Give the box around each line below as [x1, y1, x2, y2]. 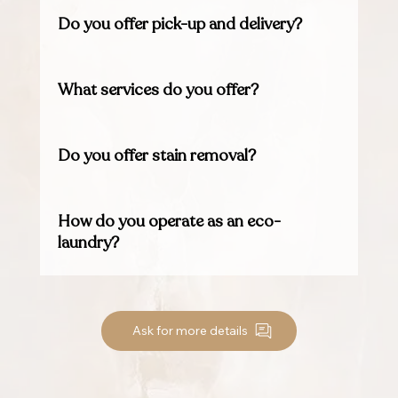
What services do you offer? [57, 79, 259, 101]
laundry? [57, 232, 119, 254]
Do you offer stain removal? [57, 145, 256, 167]
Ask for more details [131, 322, 248, 339]
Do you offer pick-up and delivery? [57, 13, 302, 36]
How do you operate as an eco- [57, 211, 281, 233]
